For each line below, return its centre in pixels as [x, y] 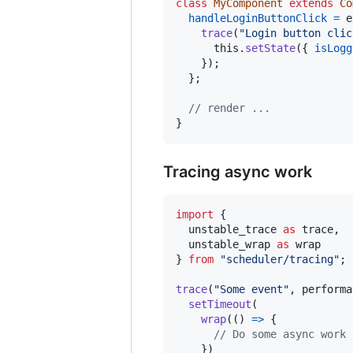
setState [270, 48]
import [195, 214]
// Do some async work [280, 334]
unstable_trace [232, 229]
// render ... [229, 108]
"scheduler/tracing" [280, 259]
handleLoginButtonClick [258, 18]
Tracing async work [238, 171]
